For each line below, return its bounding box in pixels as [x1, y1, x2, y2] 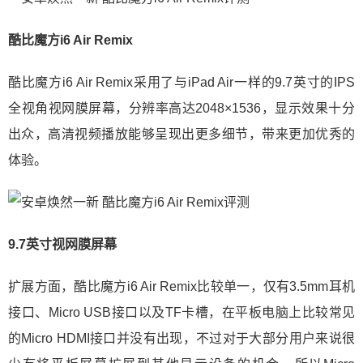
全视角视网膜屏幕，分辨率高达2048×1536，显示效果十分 [8, 100, 355, 115]
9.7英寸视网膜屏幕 [8, 237, 117, 251]
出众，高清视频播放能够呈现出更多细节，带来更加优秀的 [8, 126, 355, 141]
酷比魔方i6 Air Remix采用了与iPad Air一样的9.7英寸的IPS [8, 75, 355, 89]
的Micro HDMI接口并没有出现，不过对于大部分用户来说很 [8, 331, 355, 345]
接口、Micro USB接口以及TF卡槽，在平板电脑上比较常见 [8, 305, 355, 319]
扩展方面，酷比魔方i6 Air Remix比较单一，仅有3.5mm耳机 [8, 279, 355, 293]
